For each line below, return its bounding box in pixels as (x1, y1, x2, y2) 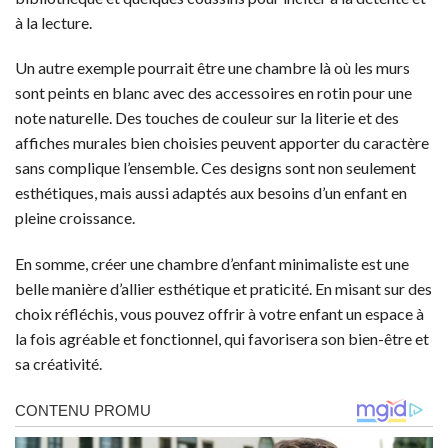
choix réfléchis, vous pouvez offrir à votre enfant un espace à (15, 304, 424, 324)
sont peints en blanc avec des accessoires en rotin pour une (15, 83, 412, 103)
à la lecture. (15, 12, 92, 32)
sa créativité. (15, 354, 102, 374)
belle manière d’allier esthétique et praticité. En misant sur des (15, 279, 432, 299)
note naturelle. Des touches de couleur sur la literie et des (15, 108, 399, 128)
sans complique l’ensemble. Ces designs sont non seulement (15, 158, 416, 178)
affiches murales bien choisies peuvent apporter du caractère (15, 133, 429, 153)
